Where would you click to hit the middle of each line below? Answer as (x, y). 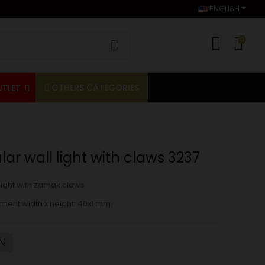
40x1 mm (94, 204)
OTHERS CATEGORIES (95, 88)
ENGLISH (223, 9)
